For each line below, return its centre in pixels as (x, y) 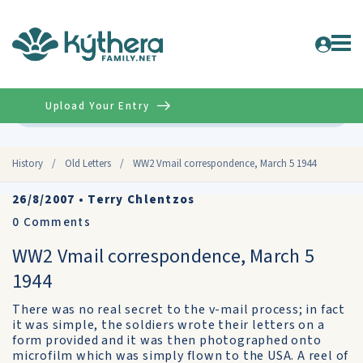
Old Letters (88, 164)
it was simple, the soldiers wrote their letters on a (169, 325)
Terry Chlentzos (141, 200)
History (28, 164)
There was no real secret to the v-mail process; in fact (179, 310)
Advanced (316, 110)
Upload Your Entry (98, 106)
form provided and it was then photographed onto (167, 340)
